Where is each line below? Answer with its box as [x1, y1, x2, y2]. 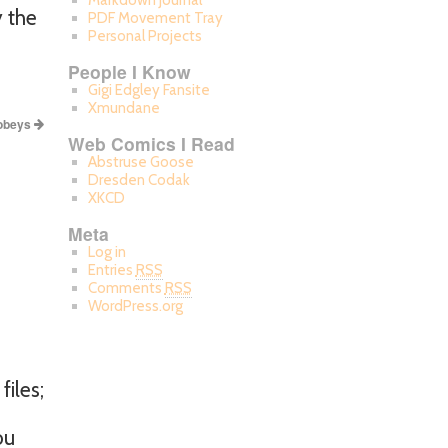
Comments [87, 279, 165, 297]
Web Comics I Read [68, 131, 235, 156]
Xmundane [87, 99, 160, 117]
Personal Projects [87, 27, 202, 45]
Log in [87, 243, 126, 261]
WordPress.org [87, 297, 183, 315]
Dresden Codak [87, 171, 190, 189]
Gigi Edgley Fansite [87, 81, 210, 99]
